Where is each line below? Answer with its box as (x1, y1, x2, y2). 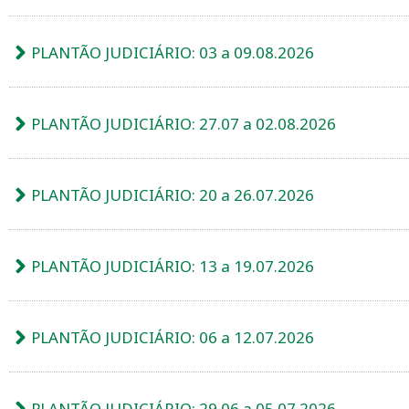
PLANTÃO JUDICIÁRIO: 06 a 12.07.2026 (31, 326, 315, 348)
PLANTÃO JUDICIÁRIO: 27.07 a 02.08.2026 (31, 112, 337, 134)
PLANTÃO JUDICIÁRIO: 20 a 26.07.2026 (31, 184, 315, 205)
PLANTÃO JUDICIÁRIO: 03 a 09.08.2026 (31, 41, 315, 63)
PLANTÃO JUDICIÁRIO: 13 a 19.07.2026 (31, 255, 315, 277)
